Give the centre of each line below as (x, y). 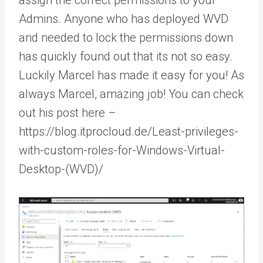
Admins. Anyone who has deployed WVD (124, 18)
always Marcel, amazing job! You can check (131, 94)
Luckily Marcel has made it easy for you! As (131, 75)
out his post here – (68, 112)
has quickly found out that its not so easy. (126, 56)
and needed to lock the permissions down (126, 37)
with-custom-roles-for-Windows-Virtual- (122, 150)
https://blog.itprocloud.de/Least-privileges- (129, 131)
